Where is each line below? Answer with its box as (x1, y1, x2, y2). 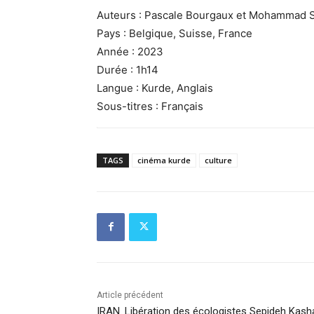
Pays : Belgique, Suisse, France (97, 26, 252, 40)
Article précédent (97, 289, 163, 300)
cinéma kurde (137, 154, 191, 165)
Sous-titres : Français (97, 99, 203, 113)
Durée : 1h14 (97, 62, 158, 76)
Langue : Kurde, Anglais (97, 81, 213, 95)
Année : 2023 (97, 44, 163, 58)
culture (205, 154, 232, 165)
